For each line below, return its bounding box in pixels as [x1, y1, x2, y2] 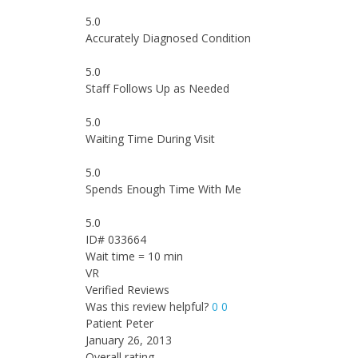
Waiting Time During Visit [86, 131, 215, 146]
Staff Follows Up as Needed [86, 81, 229, 96]
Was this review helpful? [86, 299, 212, 314]
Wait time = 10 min [86, 249, 183, 264]
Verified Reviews [86, 282, 169, 297]
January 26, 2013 [86, 332, 172, 348]
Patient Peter [86, 316, 153, 331]
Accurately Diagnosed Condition [86, 30, 251, 46]
